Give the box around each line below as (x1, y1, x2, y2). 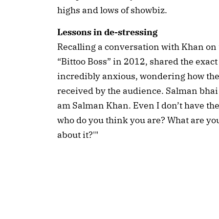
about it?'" (57, 129, 98, 141)
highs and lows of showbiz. (57, 4, 167, 16)
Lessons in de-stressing (57, 26, 157, 38)
